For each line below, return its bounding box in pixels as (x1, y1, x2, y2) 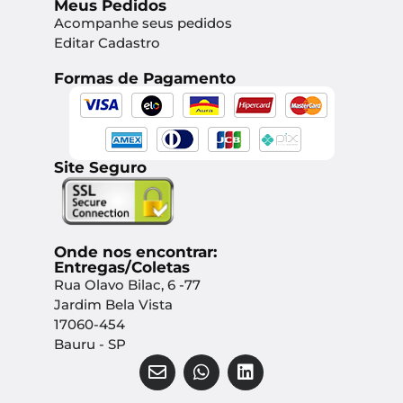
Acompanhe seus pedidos (54, 13, 232, 31)
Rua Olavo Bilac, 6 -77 (54, 276, 201, 294)
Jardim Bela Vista (54, 296, 173, 314)
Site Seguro (54, 157, 147, 176)
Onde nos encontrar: (54, 243, 217, 262)
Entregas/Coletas (54, 258, 190, 277)
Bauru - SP (54, 336, 126, 354)
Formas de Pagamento (54, 68, 236, 87)
